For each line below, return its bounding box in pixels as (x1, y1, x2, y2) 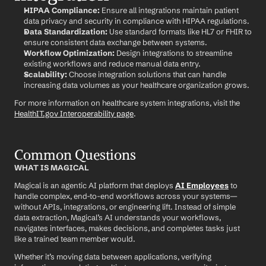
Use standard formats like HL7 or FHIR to (107, 27, 252, 36)
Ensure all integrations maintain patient (100, 5, 239, 15)
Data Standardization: (24, 27, 107, 36)
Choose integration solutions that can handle (67, 69, 226, 79)
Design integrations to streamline (115, 48, 232, 58)
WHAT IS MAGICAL (14, 163, 89, 172)
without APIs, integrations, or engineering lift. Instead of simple (14, 202, 236, 211)
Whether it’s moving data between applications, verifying (14, 252, 211, 261)
